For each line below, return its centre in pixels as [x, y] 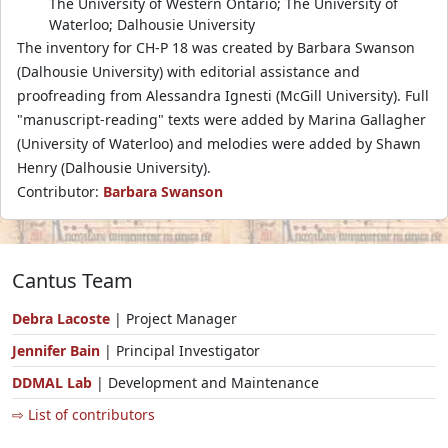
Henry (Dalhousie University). [114, 167]
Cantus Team [72, 280]
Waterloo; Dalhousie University [152, 24]
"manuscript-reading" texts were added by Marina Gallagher [221, 119]
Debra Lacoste [61, 318]
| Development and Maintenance [205, 382]
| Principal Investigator [182, 350]
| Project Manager [173, 318]
